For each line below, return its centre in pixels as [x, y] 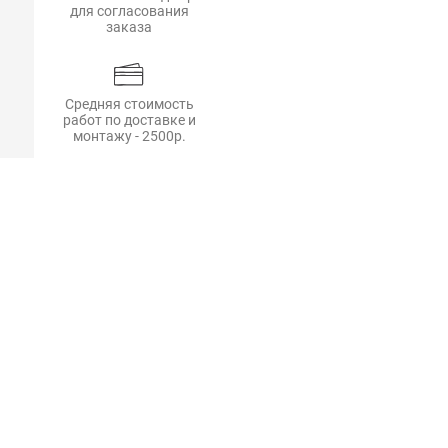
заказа [129, 26]
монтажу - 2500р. [129, 136]
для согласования [129, 10]
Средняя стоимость [129, 104]
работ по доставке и [129, 120]
